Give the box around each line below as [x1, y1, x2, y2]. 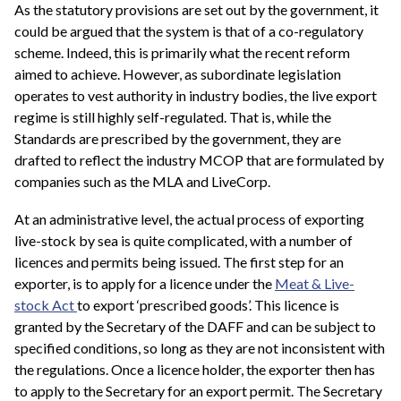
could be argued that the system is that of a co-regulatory [14, 22, 363, 40]
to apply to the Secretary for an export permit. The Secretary [14, 381, 382, 399]
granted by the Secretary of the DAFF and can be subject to [14, 317, 376, 335]
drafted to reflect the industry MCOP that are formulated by [14, 151, 384, 169]
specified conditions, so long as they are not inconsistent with [14, 338, 385, 356]
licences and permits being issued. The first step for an [14, 252, 344, 270]
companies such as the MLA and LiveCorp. [14, 173, 270, 191]
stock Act [14, 295, 77, 313]
